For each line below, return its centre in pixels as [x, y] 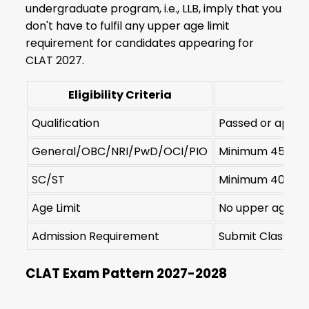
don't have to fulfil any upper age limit [128, 26]
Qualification [66, 123]
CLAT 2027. [55, 60]
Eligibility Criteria [120, 94]
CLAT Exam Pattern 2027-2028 [127, 274]
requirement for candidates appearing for [140, 43]
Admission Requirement [96, 236]
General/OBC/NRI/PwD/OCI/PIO [120, 151]
